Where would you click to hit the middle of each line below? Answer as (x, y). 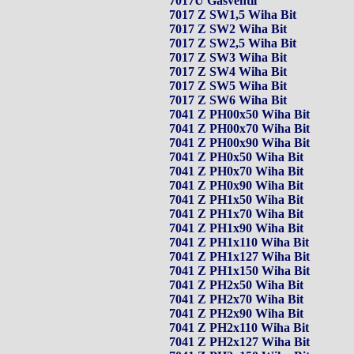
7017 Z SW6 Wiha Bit (228, 100)
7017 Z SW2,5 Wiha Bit (233, 43)
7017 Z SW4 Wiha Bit (228, 72)
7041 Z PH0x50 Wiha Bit (236, 157)
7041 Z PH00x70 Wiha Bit (239, 128)
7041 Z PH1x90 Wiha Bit (236, 228)
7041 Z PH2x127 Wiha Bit (239, 342)
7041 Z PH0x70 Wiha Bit (236, 171)
